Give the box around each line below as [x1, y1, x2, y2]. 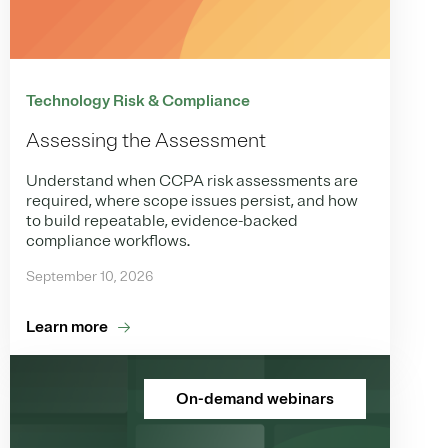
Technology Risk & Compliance [26, 90, 250, 111]
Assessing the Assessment [26, 127, 266, 153]
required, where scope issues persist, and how [26, 190, 358, 211]
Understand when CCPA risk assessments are [26, 170, 358, 191]
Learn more [26, 316, 108, 337]
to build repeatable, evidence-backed [26, 210, 298, 231]
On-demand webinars [176, 388, 334, 409]
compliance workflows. [26, 230, 190, 251]
